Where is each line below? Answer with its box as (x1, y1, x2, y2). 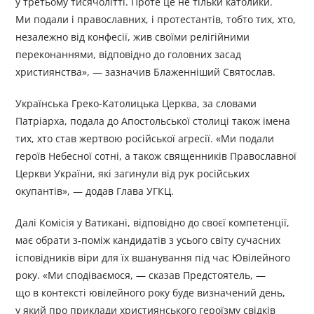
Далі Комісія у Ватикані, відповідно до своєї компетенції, (15, 216, 290, 230)
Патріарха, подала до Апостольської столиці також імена (15, 114, 291, 128)
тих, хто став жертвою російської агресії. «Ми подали (15, 132, 275, 146)
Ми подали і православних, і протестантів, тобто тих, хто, (15, 13, 296, 27)
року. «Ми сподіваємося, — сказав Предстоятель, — (15, 268, 266, 282)
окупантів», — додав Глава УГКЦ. (15, 184, 175, 198)
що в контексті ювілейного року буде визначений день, (15, 286, 286, 300)
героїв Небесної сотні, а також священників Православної (15, 149, 297, 163)
